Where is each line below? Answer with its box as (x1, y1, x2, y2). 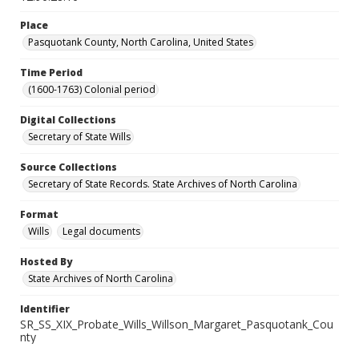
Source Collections (20, 160, 117, 174)
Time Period (20, 66, 83, 79)
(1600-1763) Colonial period (28, 83, 155, 96)
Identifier (20, 302, 70, 316)
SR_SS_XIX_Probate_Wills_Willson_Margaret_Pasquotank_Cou (20, 317, 333, 332)
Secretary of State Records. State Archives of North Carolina (28, 177, 297, 191)
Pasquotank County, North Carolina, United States (28, 35, 253, 49)
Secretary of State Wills (28, 130, 131, 143)
